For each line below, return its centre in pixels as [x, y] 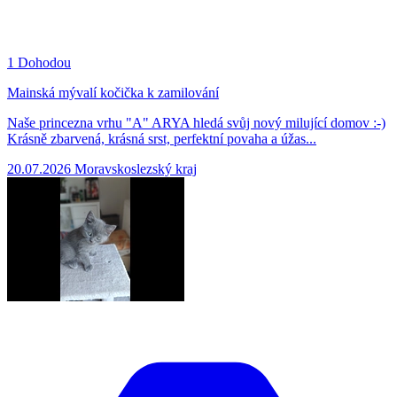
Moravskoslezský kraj [136, 168]
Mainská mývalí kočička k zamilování [113, 92]
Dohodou [44, 62]
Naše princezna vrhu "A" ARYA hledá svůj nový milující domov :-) [196, 122]
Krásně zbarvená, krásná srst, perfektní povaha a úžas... [162, 138]
